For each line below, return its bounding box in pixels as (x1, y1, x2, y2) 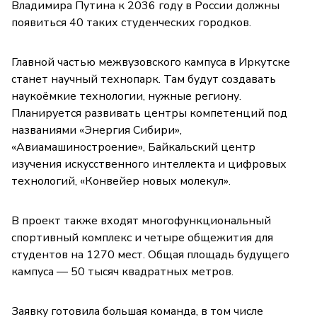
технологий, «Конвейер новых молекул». (11, 173, 231, 189)
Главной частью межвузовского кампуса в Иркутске (11, 54, 290, 70)
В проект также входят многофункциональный (11, 212, 271, 229)
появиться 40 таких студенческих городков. (11, 14, 251, 30)
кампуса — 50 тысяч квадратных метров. (11, 263, 234, 279)
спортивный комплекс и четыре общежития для (11, 229, 273, 246)
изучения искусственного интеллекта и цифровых (11, 156, 287, 172)
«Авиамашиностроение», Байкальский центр (11, 139, 255, 155)
